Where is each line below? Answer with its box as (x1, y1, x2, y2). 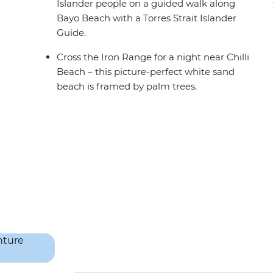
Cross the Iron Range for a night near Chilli (57, 51, 250, 63)
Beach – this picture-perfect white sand (57, 66, 235, 78)
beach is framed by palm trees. (57, 80, 197, 93)
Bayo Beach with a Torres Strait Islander (57, 12, 237, 24)
